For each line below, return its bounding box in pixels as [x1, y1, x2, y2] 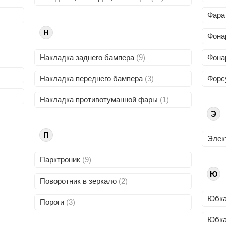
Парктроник [40, 155, 83, 164]
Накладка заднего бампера [40, 53, 137, 62]
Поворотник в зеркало [40, 177, 119, 185]
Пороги [40, 198, 67, 206]
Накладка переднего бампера [40, 74, 145, 83]
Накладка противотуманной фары [40, 95, 160, 104]
